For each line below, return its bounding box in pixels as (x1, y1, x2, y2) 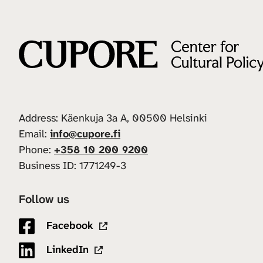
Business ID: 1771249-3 (19, 158, 126, 173)
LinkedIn (43, 242, 89, 257)
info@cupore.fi (50, 126, 120, 141)
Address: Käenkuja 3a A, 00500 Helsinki (19, 110, 207, 125)
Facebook (43, 218, 93, 232)
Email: (19, 126, 50, 141)
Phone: (19, 142, 54, 157)
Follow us (19, 191, 69, 207)
